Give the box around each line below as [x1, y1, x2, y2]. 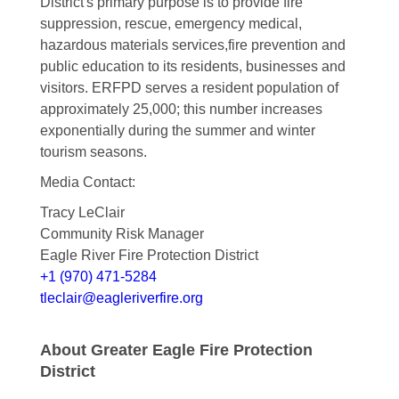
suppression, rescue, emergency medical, [39, 16, 302, 32]
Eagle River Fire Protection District [39, 248, 258, 264]
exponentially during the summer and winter [39, 123, 315, 139]
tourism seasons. [39, 144, 147, 160]
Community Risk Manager [39, 226, 204, 242]
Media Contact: [39, 175, 135, 191]
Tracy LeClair [39, 205, 125, 221]
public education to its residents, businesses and [39, 59, 346, 75]
